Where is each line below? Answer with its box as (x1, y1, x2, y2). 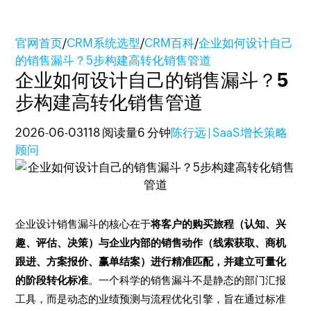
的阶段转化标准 (15, 274, 89, 286)
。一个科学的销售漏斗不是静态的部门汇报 (88, 274, 287, 286)
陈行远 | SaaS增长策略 (171, 126, 288, 140)
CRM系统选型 (67, 36, 141, 50)
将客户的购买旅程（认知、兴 (151, 218, 287, 230)
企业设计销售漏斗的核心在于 (15, 218, 151, 230)
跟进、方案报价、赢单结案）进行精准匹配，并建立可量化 (15, 255, 287, 267)
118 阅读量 (83, 126, 138, 140)
